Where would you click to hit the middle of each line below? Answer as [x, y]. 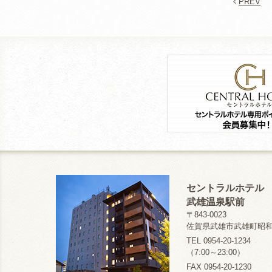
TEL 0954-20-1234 [218, 240]
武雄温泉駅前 [215, 202]
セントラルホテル [225, 188]
